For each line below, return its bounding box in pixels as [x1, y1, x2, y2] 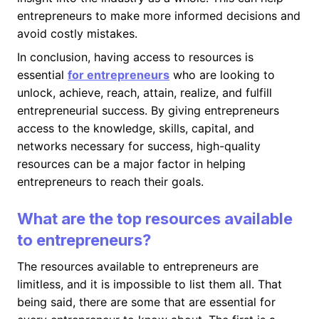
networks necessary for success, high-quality [17, 139, 261, 153]
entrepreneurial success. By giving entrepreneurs [17, 103, 279, 117]
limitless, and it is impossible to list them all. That [17, 277, 282, 291]
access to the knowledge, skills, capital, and [17, 121, 254, 135]
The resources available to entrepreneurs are [17, 259, 258, 273]
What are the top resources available [17, 209, 293, 228]
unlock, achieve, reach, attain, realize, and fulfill [17, 85, 272, 100]
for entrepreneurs [68, 68, 169, 82]
